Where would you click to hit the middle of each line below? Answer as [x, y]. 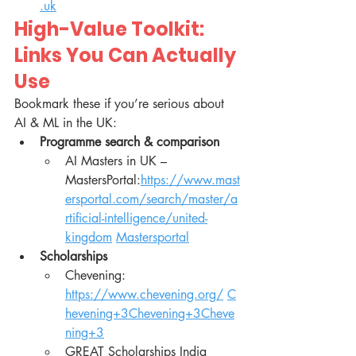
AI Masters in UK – [118, 161]
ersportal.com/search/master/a [151, 199]
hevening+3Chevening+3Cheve [150, 314]
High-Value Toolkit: [111, 29]
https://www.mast [190, 180]
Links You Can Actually [127, 56]
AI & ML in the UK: [66, 123]
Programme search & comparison [130, 142]
